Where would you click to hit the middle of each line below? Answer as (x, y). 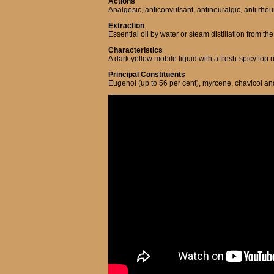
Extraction (126, 26)
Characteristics (135, 50)
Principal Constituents (147, 75)
